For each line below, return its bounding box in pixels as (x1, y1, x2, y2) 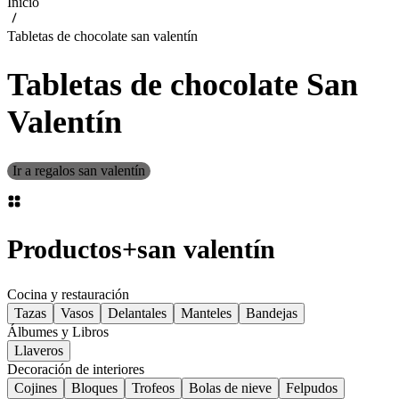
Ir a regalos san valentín (12, 163, 145, 179)
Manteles (181, 305, 232, 321)
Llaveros (14, 343, 63, 358)
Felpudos (286, 380, 338, 395)
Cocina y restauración (7, 287, 129, 302)
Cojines (14, 380, 57, 395)
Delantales (108, 305, 167, 321)
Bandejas (246, 305, 297, 321)
